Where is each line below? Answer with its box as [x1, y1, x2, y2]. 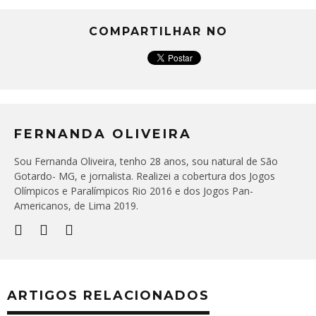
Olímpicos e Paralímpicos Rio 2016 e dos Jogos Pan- [14, 184, 253, 197]
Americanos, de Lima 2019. [14, 199, 138, 212]
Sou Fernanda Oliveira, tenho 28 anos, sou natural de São [14, 154, 278, 168]
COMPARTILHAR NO [88, 25, 228, 38]
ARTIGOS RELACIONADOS [7, 288, 209, 303]
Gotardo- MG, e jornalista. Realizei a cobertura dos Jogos [14, 169, 275, 183]
